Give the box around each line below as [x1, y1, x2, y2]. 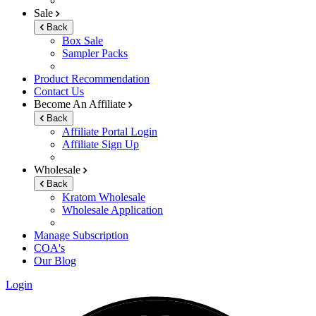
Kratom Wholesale [62, 190, 145, 203]
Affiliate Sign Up [62, 138, 139, 150]
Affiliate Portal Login [62, 125, 157, 138]
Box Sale [62, 34, 103, 47]
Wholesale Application [62, 203, 163, 216]
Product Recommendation [34, 72, 150, 85]
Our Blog [34, 254, 76, 267]
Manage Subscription [34, 229, 128, 241]
